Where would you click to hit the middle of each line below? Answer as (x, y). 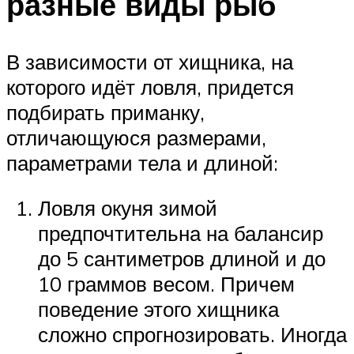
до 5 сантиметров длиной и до (182, 259)
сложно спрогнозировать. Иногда (192, 335)
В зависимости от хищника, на (150, 61)
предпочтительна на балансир (181, 233)
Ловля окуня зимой (128, 208)
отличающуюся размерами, (136, 137)
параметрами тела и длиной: (142, 162)
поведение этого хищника (158, 309)
